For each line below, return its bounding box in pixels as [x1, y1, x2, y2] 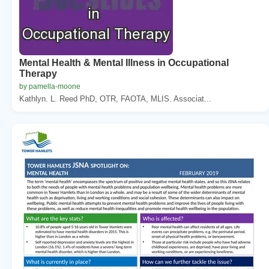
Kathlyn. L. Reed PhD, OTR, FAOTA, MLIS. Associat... [19, 94, 211, 103]
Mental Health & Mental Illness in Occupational [19, 57, 229, 68]
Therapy [19, 68, 57, 79]
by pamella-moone [19, 82, 80, 91]
